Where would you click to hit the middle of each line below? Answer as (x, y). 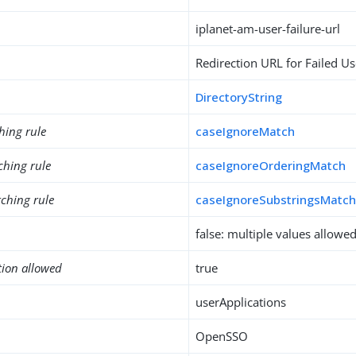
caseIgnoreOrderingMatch (271, 165)
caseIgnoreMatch (246, 131)
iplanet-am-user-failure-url (268, 29)
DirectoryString (239, 97)
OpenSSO (222, 336)
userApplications (241, 302)
